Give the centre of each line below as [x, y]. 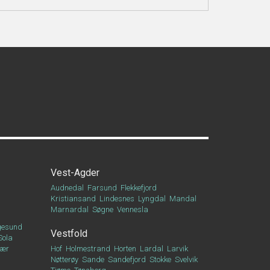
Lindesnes [117, 199]
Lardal [151, 249]
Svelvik [186, 259]
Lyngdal [152, 199]
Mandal [183, 199]
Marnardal [69, 209]
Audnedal [67, 188]
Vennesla [132, 209]
